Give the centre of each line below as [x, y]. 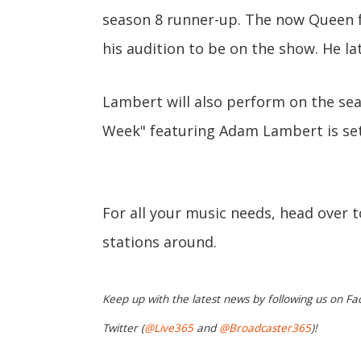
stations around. [160, 242]
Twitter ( [123, 328]
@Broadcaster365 [265, 328]
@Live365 [169, 328]
